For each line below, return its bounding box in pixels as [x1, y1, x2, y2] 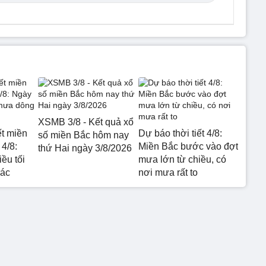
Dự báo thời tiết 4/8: [138, 128, 222, 138]
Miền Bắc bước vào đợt [138, 141, 238, 151]
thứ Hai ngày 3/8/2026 [38, 143, 132, 153]
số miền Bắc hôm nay [38, 130, 129, 140]
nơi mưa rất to [138, 167, 198, 178]
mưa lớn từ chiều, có [138, 154, 226, 164]
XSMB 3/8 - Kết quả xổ [38, 117, 134, 127]
